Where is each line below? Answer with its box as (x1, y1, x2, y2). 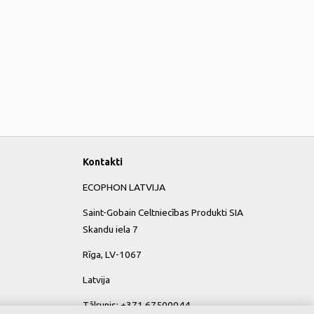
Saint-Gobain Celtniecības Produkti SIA (83, 207, 243, 218)
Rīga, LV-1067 (83, 249, 142, 260)
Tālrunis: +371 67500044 (83, 299, 190, 310)
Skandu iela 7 (83, 224, 138, 235)
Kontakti (83, 156, 123, 168)
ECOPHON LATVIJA (83, 182, 165, 193)
